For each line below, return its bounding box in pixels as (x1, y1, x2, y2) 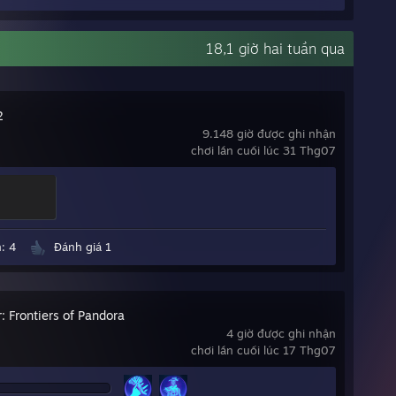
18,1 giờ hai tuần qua (206, 40, 345, 58)
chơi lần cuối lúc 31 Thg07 (191, 143, 336, 158)
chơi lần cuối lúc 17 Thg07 (191, 343, 336, 358)
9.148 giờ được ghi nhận (202, 126, 336, 141)
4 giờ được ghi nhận (226, 326, 336, 341)
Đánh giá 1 (54, 240, 111, 255)
